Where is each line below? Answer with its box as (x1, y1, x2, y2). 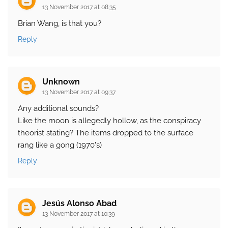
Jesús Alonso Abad (42, 198, 117, 209)
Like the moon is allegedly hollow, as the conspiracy (18, 116, 201, 126)
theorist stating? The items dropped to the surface (18, 128, 193, 138)
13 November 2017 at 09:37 (42, 89, 116, 96)
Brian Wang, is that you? (18, 19, 101, 28)
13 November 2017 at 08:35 (42, 4, 116, 11)
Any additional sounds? (18, 104, 99, 113)
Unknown (42, 77, 80, 87)
